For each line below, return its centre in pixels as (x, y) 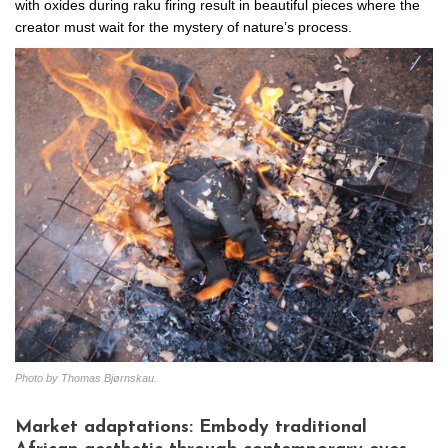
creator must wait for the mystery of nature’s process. (183, 26)
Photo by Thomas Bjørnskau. (86, 378)
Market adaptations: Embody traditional (191, 428)
